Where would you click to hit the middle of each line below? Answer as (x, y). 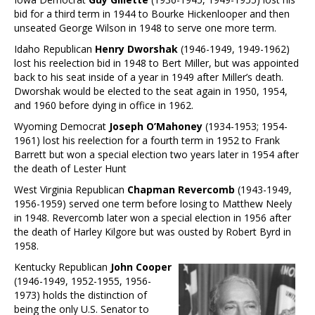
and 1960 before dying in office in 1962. (104, 105)
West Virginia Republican (71, 189)
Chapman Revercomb (181, 189)
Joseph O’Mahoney (156, 126)
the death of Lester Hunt (70, 168)
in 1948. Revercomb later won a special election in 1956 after (153, 217)
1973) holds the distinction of (81, 295)
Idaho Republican (54, 49)
